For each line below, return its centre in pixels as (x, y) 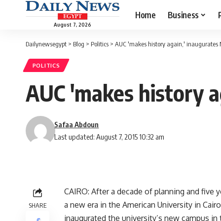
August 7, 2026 (73, 24)
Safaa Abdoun (77, 125)
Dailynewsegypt (46, 44)
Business (183, 15)
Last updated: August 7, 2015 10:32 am (110, 137)
